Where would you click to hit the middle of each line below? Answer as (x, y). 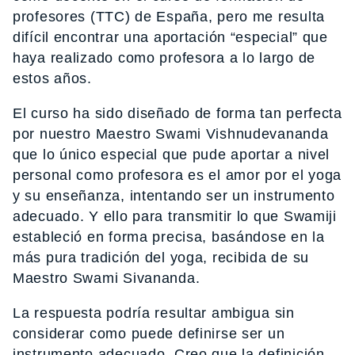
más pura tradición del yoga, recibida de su (161, 257)
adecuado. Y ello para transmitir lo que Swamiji (175, 216)
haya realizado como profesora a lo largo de (164, 57)
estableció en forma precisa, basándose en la (169, 237)
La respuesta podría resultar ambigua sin (154, 313)
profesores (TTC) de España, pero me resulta (169, 16)
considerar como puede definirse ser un (149, 333)
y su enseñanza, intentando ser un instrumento (174, 195)
